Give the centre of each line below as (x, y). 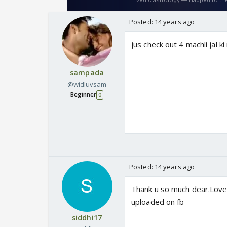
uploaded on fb (158, 202)
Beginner (83, 95)
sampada (87, 73)
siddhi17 (87, 218)
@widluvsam (87, 84)
